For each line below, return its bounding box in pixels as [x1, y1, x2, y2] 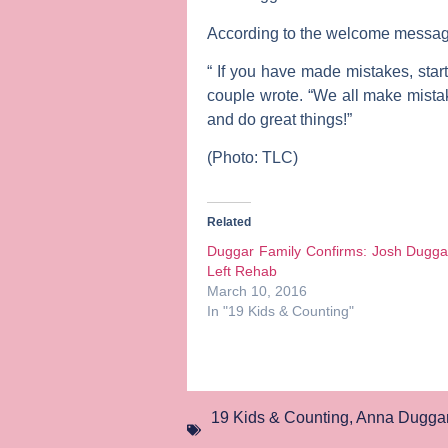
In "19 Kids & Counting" [207, 303, 354, 320]
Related [207, 215, 251, 230]
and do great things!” [207, 111, 352, 129]
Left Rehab [207, 263, 277, 280]
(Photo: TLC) [207, 149, 298, 167]
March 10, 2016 [207, 283, 307, 300]
